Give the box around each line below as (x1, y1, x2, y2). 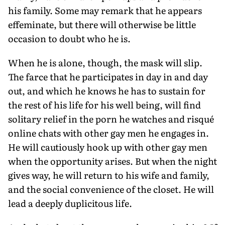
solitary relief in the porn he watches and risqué (8, 111, 214, 126)
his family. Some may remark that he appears (8, 3, 202, 17)
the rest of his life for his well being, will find (8, 97, 201, 111)
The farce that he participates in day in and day (8, 69, 208, 83)
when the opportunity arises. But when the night (8, 154, 217, 168)
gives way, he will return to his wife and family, (8, 168, 209, 182)
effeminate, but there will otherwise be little (8, 17, 196, 31)
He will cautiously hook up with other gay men (8, 140, 207, 154)
